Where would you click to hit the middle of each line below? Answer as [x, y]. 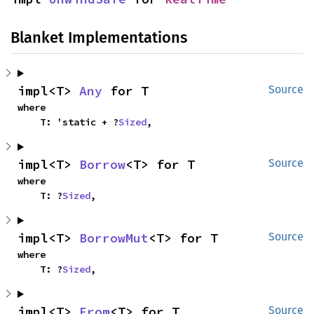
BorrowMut [114, 238]
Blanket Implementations [99, 37]
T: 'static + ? [79, 122]
